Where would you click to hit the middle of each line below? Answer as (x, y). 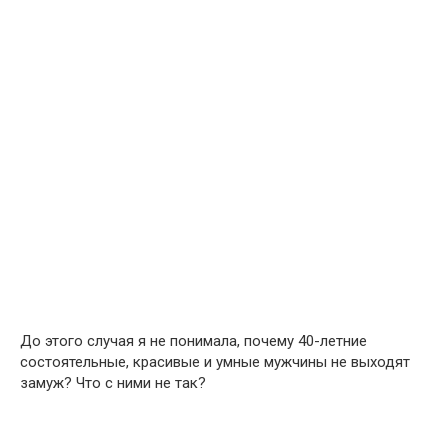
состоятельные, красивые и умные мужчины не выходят (215, 362)
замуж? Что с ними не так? (113, 383)
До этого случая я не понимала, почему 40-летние (193, 341)
